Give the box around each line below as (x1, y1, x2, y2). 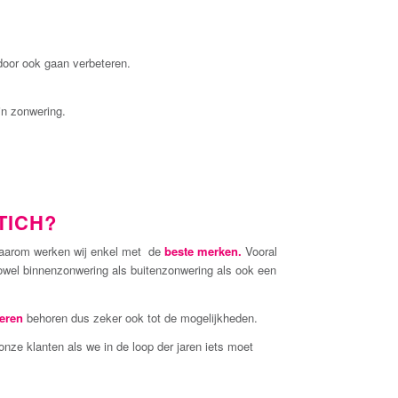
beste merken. (164, 243, 242, 260)
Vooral (242, 243, 277, 260)
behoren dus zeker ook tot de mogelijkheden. (23, 308, 258, 326)
